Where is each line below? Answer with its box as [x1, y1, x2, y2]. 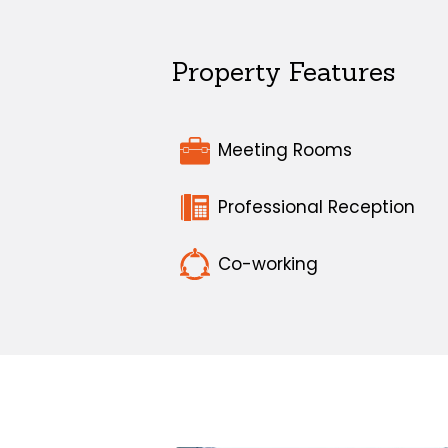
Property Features [172, 55, 395, 88]
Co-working [218, 251, 318, 276]
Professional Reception [218, 194, 415, 219]
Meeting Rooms [218, 138, 352, 163]
